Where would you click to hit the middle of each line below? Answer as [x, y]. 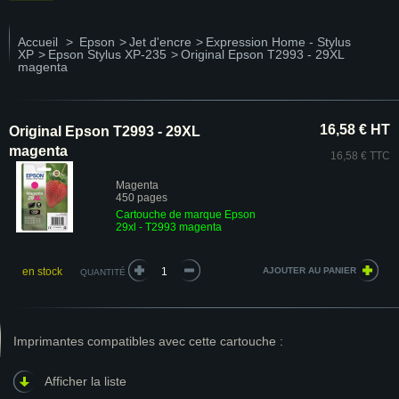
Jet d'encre [160, 42]
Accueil [38, 42]
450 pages [142, 198]
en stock [42, 272]
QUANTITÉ [102, 272]
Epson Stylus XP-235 [107, 54]
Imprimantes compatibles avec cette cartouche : [148, 341]
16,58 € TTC [360, 156]
